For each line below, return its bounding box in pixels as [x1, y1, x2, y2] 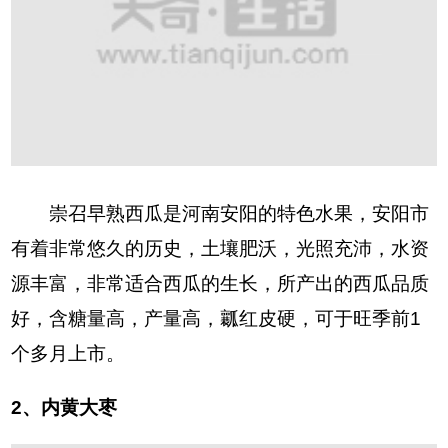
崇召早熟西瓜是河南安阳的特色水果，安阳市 [11, 202, 430, 224]
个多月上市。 [11, 342, 126, 364]
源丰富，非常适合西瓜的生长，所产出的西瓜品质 [11, 272, 430, 294]
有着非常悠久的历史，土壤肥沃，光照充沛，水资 [11, 237, 430, 259]
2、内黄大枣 [11, 396, 118, 418]
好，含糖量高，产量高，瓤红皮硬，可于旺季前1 [11, 307, 422, 329]
